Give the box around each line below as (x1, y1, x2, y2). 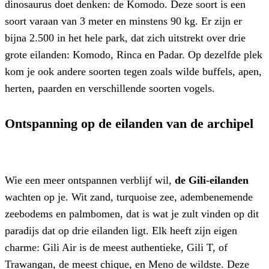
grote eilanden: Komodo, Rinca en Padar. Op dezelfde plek (5, 48, 262, 61)
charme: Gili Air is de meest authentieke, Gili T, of (5, 241, 228, 254)
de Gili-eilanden (175, 174, 249, 187)
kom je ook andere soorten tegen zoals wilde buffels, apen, (5, 65, 262, 77)
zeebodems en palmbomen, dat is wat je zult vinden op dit (5, 208, 259, 220)
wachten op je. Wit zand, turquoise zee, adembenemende (5, 191, 253, 204)
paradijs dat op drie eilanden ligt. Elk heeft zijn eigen (5, 225, 237, 237)
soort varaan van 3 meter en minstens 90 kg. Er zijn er (5, 14, 242, 27)
